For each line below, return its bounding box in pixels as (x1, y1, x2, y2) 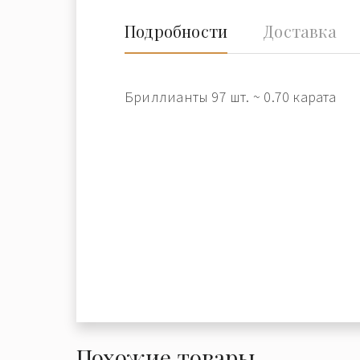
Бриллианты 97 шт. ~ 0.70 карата (125, 88, 337, 106)
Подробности (125, 20, 228, 42)
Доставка (263, 20, 337, 42)
